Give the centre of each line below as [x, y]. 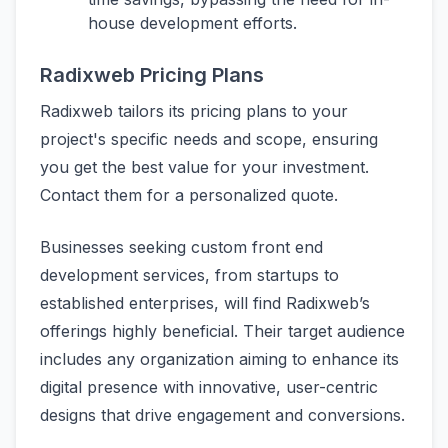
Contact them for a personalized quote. [189, 194]
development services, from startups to [189, 274]
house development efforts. [192, 22]
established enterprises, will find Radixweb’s [205, 302]
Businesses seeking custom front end [181, 246]
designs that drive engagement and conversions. [222, 414]
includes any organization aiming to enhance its [219, 358]
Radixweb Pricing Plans [152, 74]
